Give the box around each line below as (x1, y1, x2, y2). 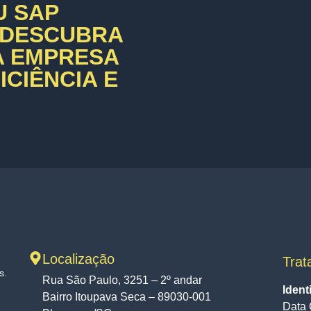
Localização (42, 251, 115, 267)
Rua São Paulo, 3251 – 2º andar (42, 274, 202, 286)
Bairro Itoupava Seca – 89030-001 (42, 291, 211, 303)
